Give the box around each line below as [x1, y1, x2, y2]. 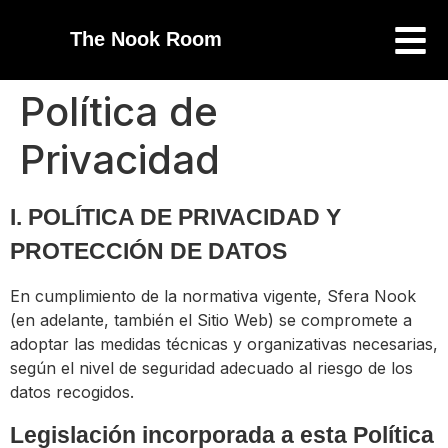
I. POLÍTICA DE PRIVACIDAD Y [10, 204, 341, 230]
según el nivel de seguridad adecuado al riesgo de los [10, 358, 413, 378]
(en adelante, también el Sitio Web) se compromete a [10, 310, 412, 330]
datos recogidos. [10, 382, 134, 402]
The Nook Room [70, 28, 222, 50]
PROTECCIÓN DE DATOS [10, 238, 287, 264]
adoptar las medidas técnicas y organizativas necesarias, [10, 334, 438, 354]
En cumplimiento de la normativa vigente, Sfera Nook [10, 286, 416, 306]
